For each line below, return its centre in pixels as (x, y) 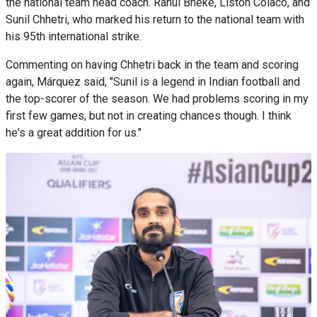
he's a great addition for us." (74, 133)
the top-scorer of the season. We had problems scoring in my (157, 99)
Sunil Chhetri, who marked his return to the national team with (155, 20)
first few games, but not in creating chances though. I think (149, 116)
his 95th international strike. (74, 37)
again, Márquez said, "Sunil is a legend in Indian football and (153, 82)
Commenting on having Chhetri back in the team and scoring (152, 65)
